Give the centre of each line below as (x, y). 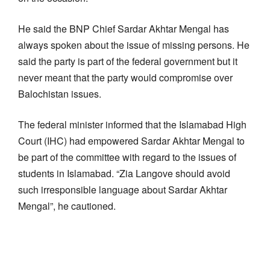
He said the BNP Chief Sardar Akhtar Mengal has (124, 28)
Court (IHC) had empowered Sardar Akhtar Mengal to (131, 140)
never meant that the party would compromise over (125, 77)
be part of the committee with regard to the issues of (127, 157)
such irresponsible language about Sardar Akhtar (123, 189)
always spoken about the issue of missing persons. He (134, 45)
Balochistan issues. (60, 93)
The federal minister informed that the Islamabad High (132, 124)
